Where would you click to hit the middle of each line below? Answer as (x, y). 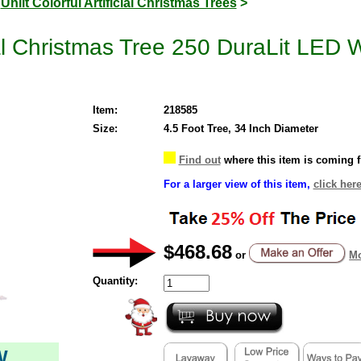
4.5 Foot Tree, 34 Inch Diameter (241, 128)
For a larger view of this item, (238, 184)
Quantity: (115, 280)
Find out (199, 160)
